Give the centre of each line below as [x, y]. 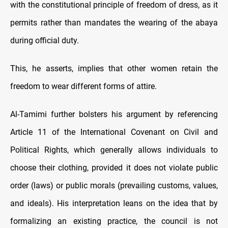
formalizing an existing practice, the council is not [114, 221]
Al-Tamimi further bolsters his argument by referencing [114, 115]
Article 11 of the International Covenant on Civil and [114, 132]
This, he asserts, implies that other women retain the [114, 69]
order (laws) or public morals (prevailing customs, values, [114, 186]
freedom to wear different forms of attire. [83, 87]
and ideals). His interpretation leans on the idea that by [114, 204]
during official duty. [45, 41]
